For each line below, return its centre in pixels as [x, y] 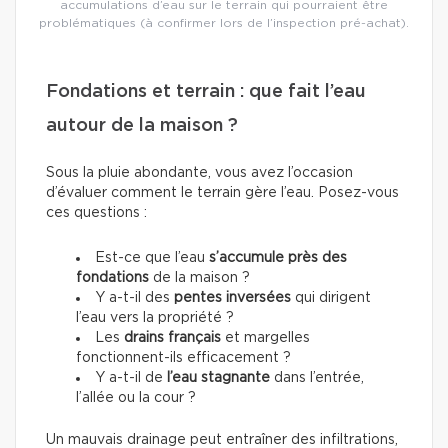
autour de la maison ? [142, 125]
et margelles [265, 337]
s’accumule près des [278, 257]
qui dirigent [331, 297]
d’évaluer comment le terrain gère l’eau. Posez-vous [222, 192]
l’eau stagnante [218, 377]
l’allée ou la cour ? [136, 397]
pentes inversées [232, 297]
